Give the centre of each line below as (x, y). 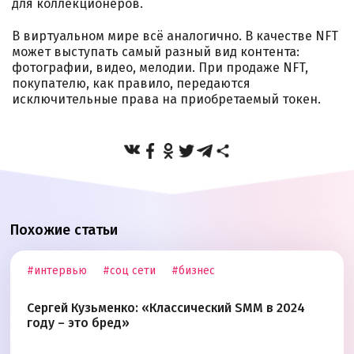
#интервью (57, 271)
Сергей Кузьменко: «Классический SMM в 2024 (166, 308)
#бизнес (193, 271)
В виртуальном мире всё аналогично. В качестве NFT (175, 36)
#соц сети (129, 271)
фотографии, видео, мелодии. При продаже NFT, (160, 68)
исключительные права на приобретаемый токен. (166, 100)
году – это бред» (78, 323)
